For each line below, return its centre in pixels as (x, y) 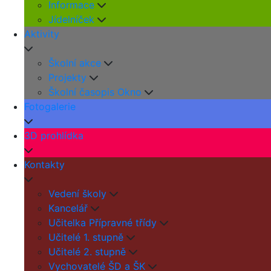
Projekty (67, 77)
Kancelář (68, 208)
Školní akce (75, 63)
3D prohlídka (54, 135)
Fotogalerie (50, 106)
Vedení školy (77, 194)
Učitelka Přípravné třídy (103, 223)
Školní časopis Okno (95, 92)
